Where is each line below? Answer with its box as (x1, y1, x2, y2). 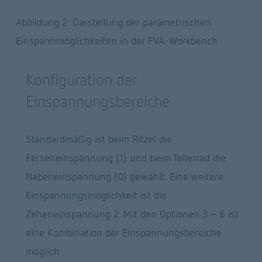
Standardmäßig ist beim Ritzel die (25, 132, 172, 145)
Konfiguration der (25, 70, 137, 89)
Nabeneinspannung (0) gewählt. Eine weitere (25, 170, 223, 182)
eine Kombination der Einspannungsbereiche (25, 226, 222, 239)
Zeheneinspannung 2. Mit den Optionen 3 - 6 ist (25, 207, 239, 220)
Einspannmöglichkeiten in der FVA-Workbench (15, 34, 218, 47)
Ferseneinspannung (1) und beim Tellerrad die (25, 151, 226, 164)
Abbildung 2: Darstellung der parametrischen (15, 15, 211, 28)
